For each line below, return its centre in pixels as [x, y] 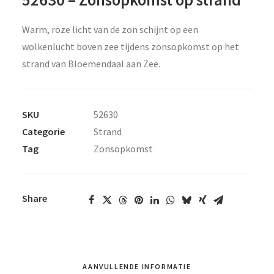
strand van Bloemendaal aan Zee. [91, 64]
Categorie [43, 131]
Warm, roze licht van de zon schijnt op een [110, 29]
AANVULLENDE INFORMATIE [137, 266]
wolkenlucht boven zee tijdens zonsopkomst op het [131, 46]
